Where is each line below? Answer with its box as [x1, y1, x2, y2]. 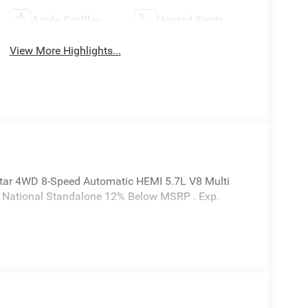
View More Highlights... [9, 43, 121, 57]
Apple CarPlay [31, 12, 102, 26]
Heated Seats [157, 12, 224, 26]
